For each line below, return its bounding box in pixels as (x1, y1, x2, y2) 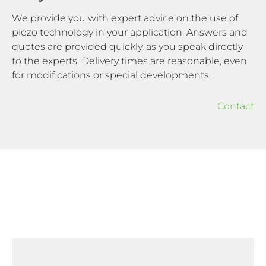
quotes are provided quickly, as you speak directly (12, 40, 243, 52)
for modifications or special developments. (12, 69, 211, 81)
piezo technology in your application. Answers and (12, 26, 248, 38)
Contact (217, 100, 254, 112)
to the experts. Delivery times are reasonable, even (12, 55, 247, 66)
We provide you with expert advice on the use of (12, 12, 238, 24)
